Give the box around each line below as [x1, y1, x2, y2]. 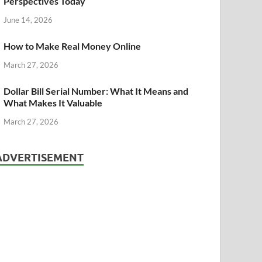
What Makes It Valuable [4, 96, 103, 108]
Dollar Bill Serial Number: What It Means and [4, 85, 189, 96]
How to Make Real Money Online [4, 40, 142, 52]
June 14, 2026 [4, 15, 53, 25]
